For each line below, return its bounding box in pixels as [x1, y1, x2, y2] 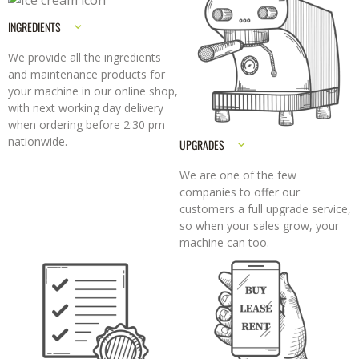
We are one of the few [179, 167, 296, 183]
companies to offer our [179, 184, 300, 200]
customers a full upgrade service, [179, 200, 351, 216]
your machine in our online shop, [8, 83, 178, 99]
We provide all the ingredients [8, 49, 161, 65]
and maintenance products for [8, 66, 165, 82]
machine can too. [179, 234, 269, 250]
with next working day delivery [8, 99, 163, 115]
